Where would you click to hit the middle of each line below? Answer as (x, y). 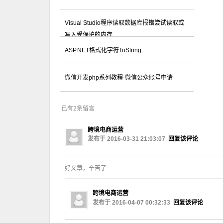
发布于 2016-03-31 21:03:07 (128, 139)
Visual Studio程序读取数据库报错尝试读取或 (124, 23)
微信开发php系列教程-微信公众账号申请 (119, 78)
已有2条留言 (78, 109)
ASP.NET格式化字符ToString (103, 50)
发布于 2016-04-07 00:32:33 (133, 203)
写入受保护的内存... (91, 35)
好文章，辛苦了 (86, 168)
